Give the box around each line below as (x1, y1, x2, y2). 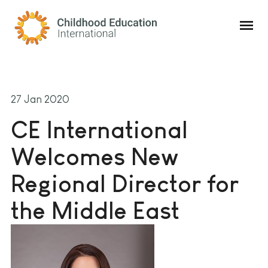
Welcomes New (11, 144, 178, 170)
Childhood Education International (14, 10, 176, 23)
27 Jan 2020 (11, 93, 69, 105)
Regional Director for (11, 170, 239, 197)
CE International (11, 117, 188, 143)
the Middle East (11, 197, 179, 224)
